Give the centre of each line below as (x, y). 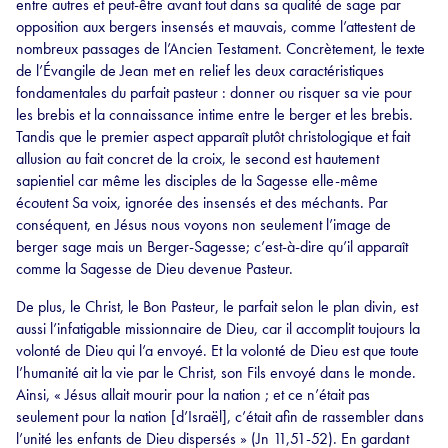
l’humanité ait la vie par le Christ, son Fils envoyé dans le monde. (216, 373)
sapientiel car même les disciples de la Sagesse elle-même (197, 181)
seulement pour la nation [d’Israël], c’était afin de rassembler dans (220, 417)
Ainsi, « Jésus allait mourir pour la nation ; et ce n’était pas (193, 395)
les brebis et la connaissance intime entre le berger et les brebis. (214, 115)
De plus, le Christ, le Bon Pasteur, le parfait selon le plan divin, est (217, 307)
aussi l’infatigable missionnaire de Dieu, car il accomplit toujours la (218, 329)
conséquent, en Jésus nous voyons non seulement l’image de (203, 225)
